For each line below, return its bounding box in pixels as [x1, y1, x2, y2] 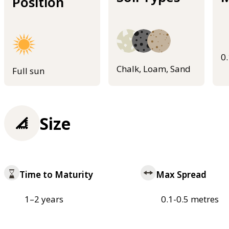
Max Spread [155, 168, 207, 180]
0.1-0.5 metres [161, 193, 219, 205]
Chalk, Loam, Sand [117, 63, 191, 75]
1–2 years [25, 193, 63, 205]
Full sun [12, 64, 44, 77]
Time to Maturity [19, 168, 93, 180]
